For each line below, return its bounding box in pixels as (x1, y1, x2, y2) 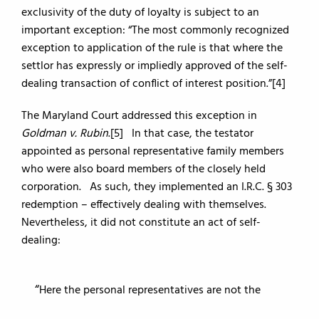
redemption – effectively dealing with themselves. (21, 196, 272, 214)
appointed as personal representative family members (21, 142, 284, 161)
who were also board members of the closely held (21, 160, 266, 179)
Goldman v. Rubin (21, 125, 108, 143)
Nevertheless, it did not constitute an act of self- (21, 214, 261, 232)
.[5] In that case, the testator (108, 125, 253, 143)
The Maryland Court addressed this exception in (21, 107, 257, 125)
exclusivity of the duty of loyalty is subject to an (21, 4, 259, 22)
